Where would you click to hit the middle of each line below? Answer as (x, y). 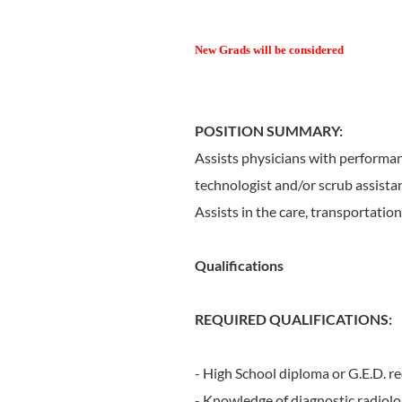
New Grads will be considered (269, 50)
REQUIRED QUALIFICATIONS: (293, 319)
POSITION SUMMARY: (269, 131)
